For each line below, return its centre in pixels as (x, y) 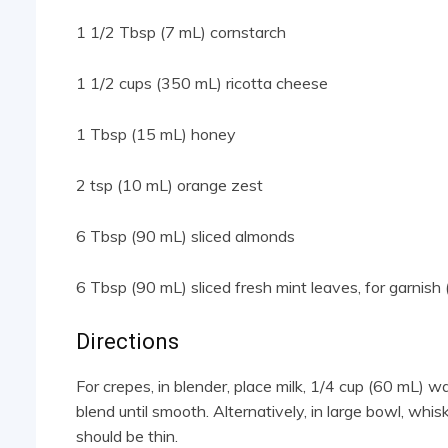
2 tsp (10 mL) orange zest (169, 185)
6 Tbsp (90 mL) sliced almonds (185, 236)
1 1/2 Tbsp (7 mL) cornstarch (181, 32)
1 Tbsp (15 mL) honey (156, 134)
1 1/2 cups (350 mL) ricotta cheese (202, 83)
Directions (127, 342)
